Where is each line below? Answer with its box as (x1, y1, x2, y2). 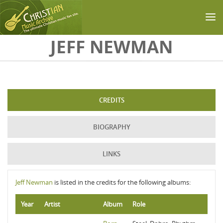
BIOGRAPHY (93, 122, 130, 131)
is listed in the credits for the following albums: (53, 178, 191, 187)
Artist (44, 200, 60, 209)
